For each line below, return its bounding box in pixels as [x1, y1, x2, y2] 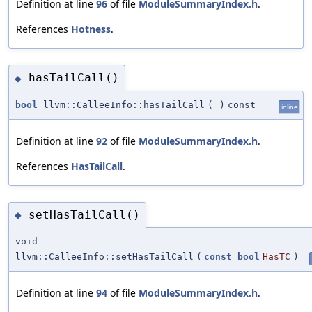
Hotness [71, 22, 111, 36]
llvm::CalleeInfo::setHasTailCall [15, 251, 194, 263]
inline [281, 102, 297, 111]
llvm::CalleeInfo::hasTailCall [38, 99, 205, 110]
